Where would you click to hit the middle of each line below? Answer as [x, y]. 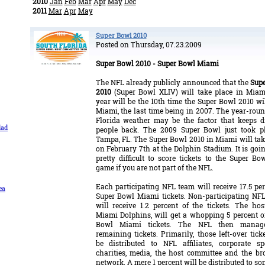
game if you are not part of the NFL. [154, 167]
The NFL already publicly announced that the [173, 82]
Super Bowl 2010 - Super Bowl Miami [157, 63]
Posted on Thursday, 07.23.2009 [148, 44]
